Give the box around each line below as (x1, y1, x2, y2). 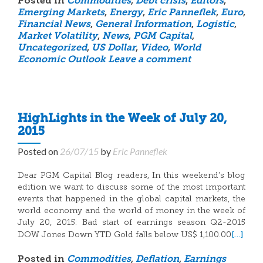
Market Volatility (18, 32, 97, 41)
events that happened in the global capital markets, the (18, 195, 245, 204)
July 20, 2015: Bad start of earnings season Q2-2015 (18, 218, 245, 227)
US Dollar (92, 43, 136, 53)
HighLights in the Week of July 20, (18, 113, 227, 125)
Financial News (18, 20, 90, 29)
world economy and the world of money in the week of (18, 207, 245, 215)
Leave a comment (108, 55, 191, 65)
